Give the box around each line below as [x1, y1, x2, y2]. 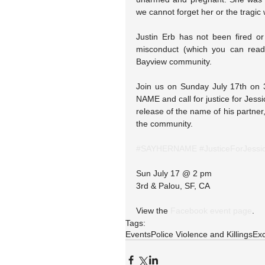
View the [136, 206, 170, 215]
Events [125, 230, 151, 239]
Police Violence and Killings [151, 230, 253, 239]
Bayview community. [136, 57, 212, 66]
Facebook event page [170, 206, 252, 215]
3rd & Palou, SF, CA [136, 181, 210, 190]
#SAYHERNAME [136, 144, 197, 153]
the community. [136, 119, 195, 128]
